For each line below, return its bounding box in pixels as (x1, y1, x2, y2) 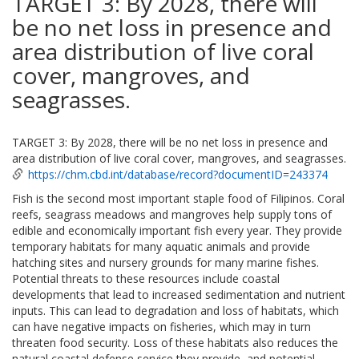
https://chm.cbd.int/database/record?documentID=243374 (27, 167, 328, 183)
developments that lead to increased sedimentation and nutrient (12, 287, 345, 303)
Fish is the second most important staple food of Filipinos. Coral (12, 191, 345, 207)
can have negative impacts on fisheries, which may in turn (12, 319, 311, 335)
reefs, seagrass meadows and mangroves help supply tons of (12, 207, 332, 223)
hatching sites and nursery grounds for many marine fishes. (12, 255, 319, 271)
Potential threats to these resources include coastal (12, 271, 280, 287)
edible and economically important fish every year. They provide (12, 223, 342, 239)
